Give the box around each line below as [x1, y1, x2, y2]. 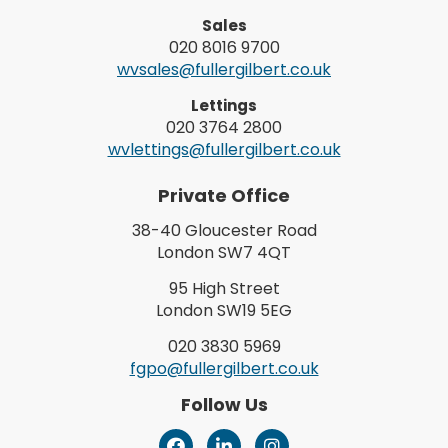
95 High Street [168, 276, 280, 300]
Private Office [158, 182, 290, 208]
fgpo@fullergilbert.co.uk [129, 356, 319, 380]
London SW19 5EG [156, 298, 292, 322]
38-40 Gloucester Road [131, 218, 317, 242]
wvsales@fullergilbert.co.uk [117, 57, 331, 81]
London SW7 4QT [157, 240, 291, 264]
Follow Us [180, 391, 268, 417]
